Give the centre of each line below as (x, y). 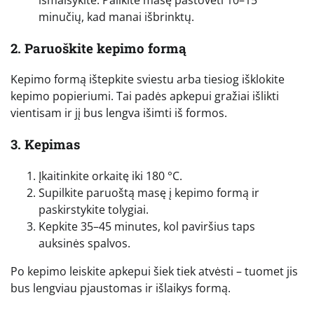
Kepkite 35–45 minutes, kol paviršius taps (147, 226)
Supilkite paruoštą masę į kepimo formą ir (149, 192)
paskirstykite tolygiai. (94, 209)
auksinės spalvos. (84, 243)
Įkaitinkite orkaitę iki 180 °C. (110, 176)
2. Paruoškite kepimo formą (98, 48)
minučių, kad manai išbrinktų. (116, 16)
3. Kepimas (45, 144)
